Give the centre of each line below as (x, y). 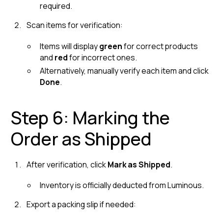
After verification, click (67, 164)
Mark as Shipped (139, 164)
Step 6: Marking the (91, 117)
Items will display (70, 46)
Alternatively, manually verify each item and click (124, 70)
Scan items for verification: (74, 25)
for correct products (160, 46)
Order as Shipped (82, 138)
